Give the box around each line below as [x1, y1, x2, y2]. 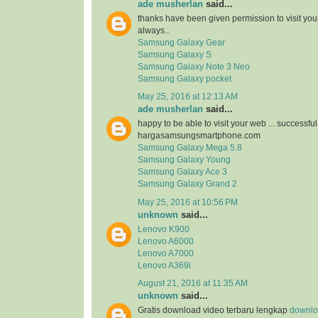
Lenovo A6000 [138, 236, 194, 246]
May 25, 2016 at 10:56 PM [138, 197, 238, 207]
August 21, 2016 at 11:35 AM [138, 279, 248, 288]
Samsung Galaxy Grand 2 [138, 180, 237, 189]
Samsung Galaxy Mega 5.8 [138, 143, 242, 153]
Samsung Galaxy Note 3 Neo [138, 62, 250, 72]
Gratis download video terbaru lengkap [138, 306, 290, 315]
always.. [138, 26, 169, 35]
